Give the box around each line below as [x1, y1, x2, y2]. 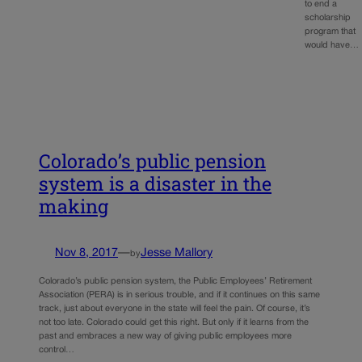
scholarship [305, 14, 351, 23]
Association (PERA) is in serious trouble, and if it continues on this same [39, 290, 320, 299]
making [39, 194, 108, 219]
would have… [305, 41, 360, 50]
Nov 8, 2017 [55, 248, 118, 259]
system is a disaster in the [39, 171, 271, 196]
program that [305, 27, 356, 36]
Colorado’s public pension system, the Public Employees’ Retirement [39, 276, 312, 285]
